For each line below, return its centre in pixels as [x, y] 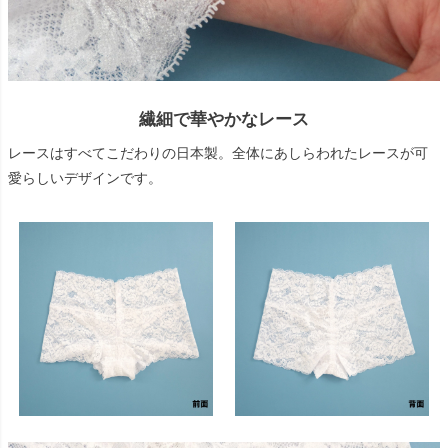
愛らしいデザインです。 [85, 177]
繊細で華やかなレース [224, 119]
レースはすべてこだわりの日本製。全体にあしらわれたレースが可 [218, 152]
